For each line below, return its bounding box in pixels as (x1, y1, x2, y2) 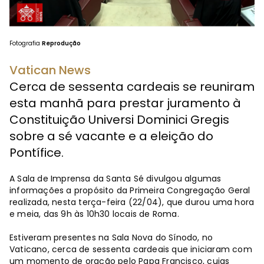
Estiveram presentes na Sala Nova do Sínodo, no (9, 232, 213, 244)
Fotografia (9, 39, 42, 48)
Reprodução (42, 39, 81, 48)
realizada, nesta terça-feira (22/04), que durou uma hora (9, 196, 255, 209)
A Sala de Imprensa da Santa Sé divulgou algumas (9, 173, 222, 185)
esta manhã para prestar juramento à (9, 95, 241, 112)
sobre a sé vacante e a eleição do (9, 128, 213, 145)
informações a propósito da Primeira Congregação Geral (9, 184, 250, 197)
